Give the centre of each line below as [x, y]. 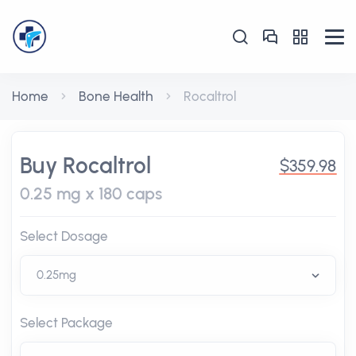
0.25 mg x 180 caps [91, 193]
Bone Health [116, 96]
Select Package [66, 323]
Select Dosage [64, 236]
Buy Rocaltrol [85, 165]
